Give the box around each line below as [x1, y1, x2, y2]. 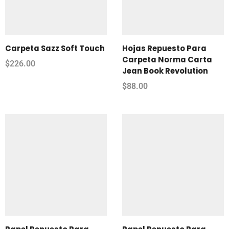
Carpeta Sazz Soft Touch [5, 42, 105, 54]
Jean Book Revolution [122, 65, 208, 76]
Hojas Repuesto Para [122, 42, 207, 54]
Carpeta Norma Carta [122, 54, 212, 65]
